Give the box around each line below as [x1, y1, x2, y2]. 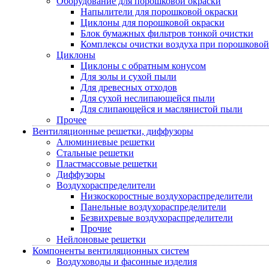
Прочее [56, 115, 86, 125]
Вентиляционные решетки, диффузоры [32, 126, 193, 136]
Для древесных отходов [80, 82, 177, 92]
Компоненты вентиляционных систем [32, 246, 189, 256]
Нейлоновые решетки [56, 234, 146, 244]
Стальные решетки [56, 148, 134, 158]
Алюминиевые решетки [56, 137, 155, 147]
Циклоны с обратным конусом [80, 61, 206, 71]
